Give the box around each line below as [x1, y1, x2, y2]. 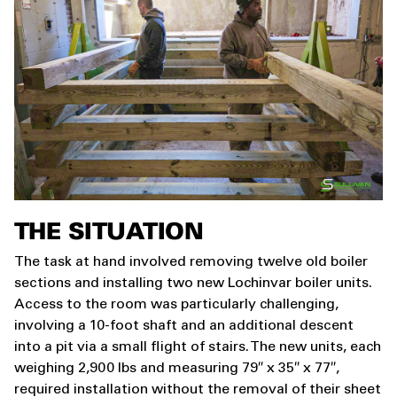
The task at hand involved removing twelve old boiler [14, 255, 368, 269]
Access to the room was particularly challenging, [14, 298, 339, 312]
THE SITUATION [14, 222, 204, 244]
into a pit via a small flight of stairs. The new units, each [14, 340, 381, 354]
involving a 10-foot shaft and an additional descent [14, 319, 354, 333]
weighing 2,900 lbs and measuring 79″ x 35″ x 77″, [14, 362, 339, 376]
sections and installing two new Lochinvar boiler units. [14, 276, 372, 291]
